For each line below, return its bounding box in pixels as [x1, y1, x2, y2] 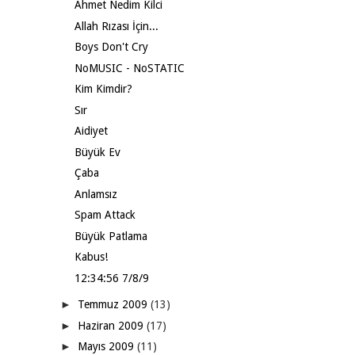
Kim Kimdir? [74, 82, 132, 95]
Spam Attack [74, 208, 136, 221]
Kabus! [74, 250, 108, 263]
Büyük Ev [74, 145, 120, 158]
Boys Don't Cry [74, 40, 148, 53]
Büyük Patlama [74, 229, 147, 242]
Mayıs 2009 [77, 340, 137, 353]
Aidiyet [74, 124, 108, 137]
